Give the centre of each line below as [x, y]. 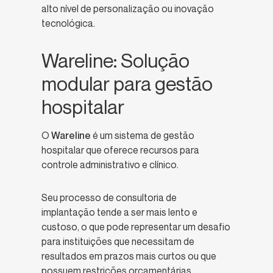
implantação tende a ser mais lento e [119, 212]
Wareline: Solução [115, 61]
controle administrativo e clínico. [110, 165]
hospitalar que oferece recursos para [120, 150]
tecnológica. [69, 23]
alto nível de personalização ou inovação [128, 9]
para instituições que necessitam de [118, 242]
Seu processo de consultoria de [109, 198]
